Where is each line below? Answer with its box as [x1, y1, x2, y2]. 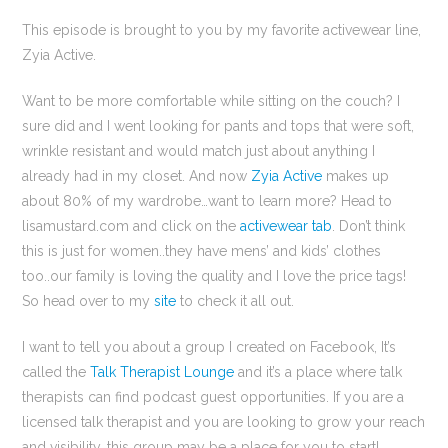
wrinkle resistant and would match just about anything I [22, 143, 376, 160]
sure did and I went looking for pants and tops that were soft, [22, 118, 415, 135]
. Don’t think [332, 218, 406, 235]
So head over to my [22, 293, 155, 310]
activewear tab [240, 218, 333, 235]
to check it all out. [176, 293, 295, 310]
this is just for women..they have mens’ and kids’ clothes [22, 243, 382, 260]
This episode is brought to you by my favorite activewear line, [22, 22, 422, 39]
